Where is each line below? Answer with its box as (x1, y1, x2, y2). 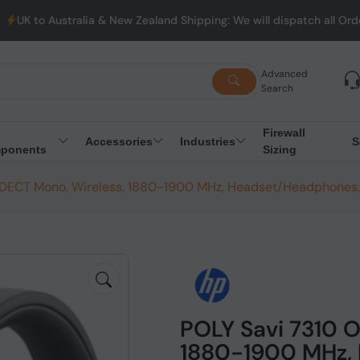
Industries (179, 134, 235, 148)
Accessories (84, 134, 153, 148)
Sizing (262, 143, 297, 156)
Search (260, 82, 293, 95)
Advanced (260, 67, 308, 80)
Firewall (262, 126, 305, 139)
